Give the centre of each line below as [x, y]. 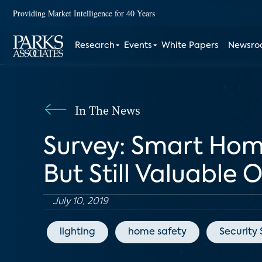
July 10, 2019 [80, 202]
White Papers [190, 46]
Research [95, 46]
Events [138, 46]
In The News [108, 111]
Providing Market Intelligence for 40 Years [84, 13]
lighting [77, 232]
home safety [157, 232]
